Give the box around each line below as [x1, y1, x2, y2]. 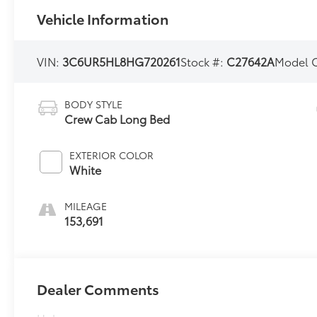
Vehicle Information [37, 8, 169, 28]
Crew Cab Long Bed [64, 110, 171, 127]
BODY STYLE [64, 97, 123, 112]
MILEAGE [64, 199, 108, 214]
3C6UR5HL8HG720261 [62, 52, 181, 69]
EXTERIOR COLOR [69, 148, 154, 163]
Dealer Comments [37, 279, 160, 299]
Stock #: [180, 52, 227, 69]
